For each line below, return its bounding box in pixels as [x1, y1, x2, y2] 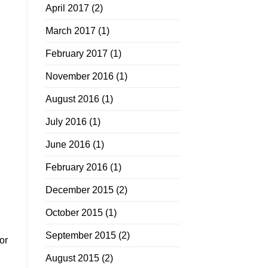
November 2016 [45, 71, 114, 82]
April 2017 [45, 3, 89, 14]
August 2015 [45, 253, 99, 264]
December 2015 [45, 185, 114, 196]
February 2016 [45, 162, 108, 173]
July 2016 [45, 117, 87, 127]
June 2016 [45, 139, 90, 150]
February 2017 [45, 48, 108, 59]
